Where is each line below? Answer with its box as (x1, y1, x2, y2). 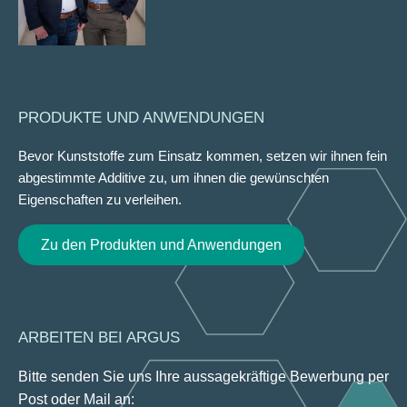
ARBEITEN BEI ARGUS (18, 328, 180, 346)
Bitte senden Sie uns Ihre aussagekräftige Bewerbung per (18, 368, 389, 384)
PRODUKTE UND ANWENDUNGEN (18, 108, 264, 126)
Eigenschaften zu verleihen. (18, 191, 182, 207)
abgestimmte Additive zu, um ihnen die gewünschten (18, 169, 329, 185)
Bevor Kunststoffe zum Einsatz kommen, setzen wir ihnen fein (18, 147, 387, 164)
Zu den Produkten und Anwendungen (41, 236, 282, 253)
